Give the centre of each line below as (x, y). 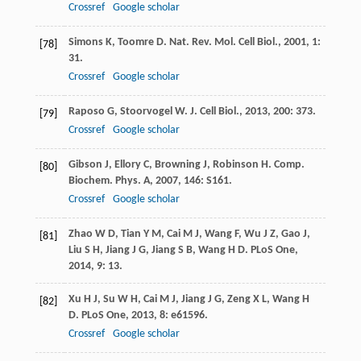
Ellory (127, 165)
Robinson (235, 165)
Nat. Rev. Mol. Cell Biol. (223, 43)
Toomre (135, 43)
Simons (85, 43)
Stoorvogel (146, 112)
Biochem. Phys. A (109, 181)
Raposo (86, 112)
